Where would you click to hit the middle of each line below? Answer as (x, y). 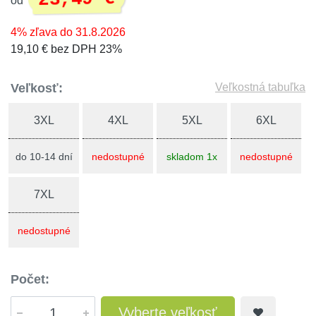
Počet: (30, 279)
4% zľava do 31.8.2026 (68, 32)
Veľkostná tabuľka (260, 87)
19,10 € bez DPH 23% (66, 49)
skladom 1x (192, 157)
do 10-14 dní (44, 157)
